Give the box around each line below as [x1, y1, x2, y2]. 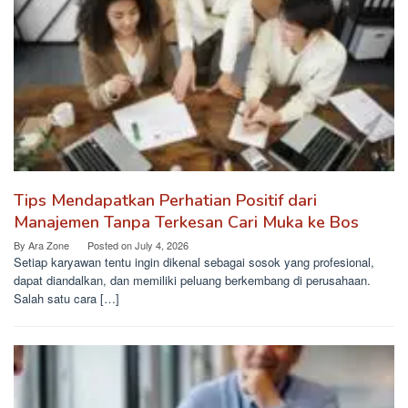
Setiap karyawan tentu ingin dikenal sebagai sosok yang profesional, [14, 252, 374, 270]
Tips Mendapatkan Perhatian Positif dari [14, 189, 317, 211]
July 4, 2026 [135, 237, 189, 252]
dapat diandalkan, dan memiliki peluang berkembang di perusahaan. [14, 270, 371, 289]
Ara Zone [28, 237, 69, 252]
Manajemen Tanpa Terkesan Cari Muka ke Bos [14, 210, 359, 233]
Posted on [87, 237, 135, 252]
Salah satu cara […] [14, 289, 119, 307]
